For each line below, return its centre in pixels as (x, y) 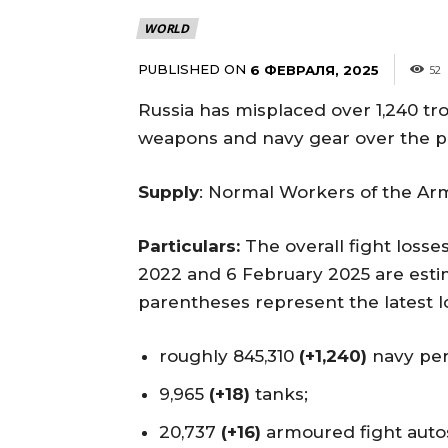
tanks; (279, 393)
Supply (168, 191)
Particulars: (189, 245)
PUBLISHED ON (192, 68)
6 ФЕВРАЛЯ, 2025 (314, 69)
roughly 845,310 (229, 355)
